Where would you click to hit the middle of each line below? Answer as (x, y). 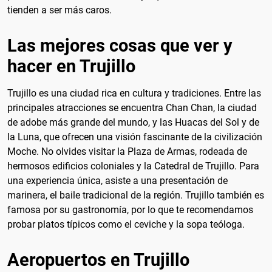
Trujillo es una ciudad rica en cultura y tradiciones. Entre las (134, 93)
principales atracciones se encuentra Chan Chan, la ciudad (132, 108)
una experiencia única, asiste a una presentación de (117, 181)
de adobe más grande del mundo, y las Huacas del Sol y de (133, 123)
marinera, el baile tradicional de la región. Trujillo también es (136, 195)
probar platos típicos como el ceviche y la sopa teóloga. (126, 225)
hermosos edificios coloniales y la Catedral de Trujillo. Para (133, 166)
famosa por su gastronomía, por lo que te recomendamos (130, 210)
